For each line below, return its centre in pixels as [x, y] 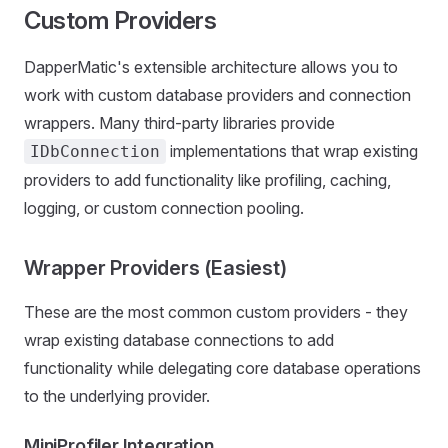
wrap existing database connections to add [179, 340]
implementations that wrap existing [292, 151]
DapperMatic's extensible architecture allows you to [211, 67]
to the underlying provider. [117, 396]
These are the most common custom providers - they [216, 312]
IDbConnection [95, 151]
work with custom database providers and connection [217, 95]
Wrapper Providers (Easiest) [155, 268]
